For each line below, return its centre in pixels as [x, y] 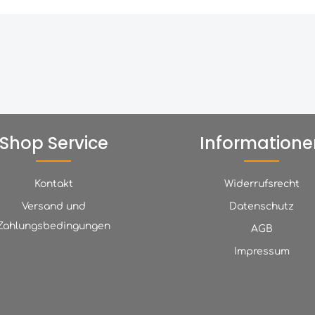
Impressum [262, 251]
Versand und [53, 206]
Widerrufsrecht [262, 184]
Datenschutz [262, 206]
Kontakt [53, 184]
